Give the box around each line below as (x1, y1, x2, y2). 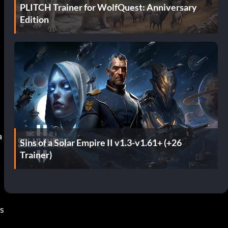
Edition (20, 13, 49, 25)
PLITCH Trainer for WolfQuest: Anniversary (20, 1, 197, 13)
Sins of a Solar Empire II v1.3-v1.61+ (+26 (20, 136, 182, 148)
